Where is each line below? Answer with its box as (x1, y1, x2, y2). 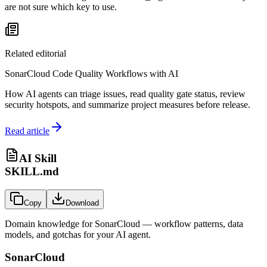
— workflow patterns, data (140, 218, 243, 229)
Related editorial (5, 48, 66, 59)
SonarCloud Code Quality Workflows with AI (5, 69, 178, 79)
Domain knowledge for (5, 218, 95, 229)
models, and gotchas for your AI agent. (5, 229, 151, 240)
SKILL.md (5, 164, 59, 178)
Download (66, 198, 99, 207)
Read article (5, 126, 49, 136)
